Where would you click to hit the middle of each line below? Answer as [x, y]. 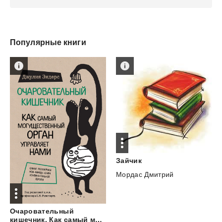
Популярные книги [48, 42]
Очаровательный [42, 211]
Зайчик [129, 161]
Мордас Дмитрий [145, 174]
